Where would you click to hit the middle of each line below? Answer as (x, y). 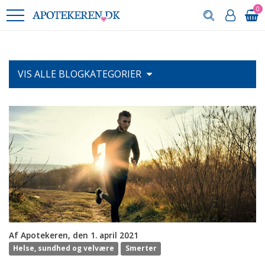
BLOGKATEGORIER (100, 74)
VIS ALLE (38, 74)
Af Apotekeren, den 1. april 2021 (74, 235)
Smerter (141, 248)
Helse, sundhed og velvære (64, 248)
